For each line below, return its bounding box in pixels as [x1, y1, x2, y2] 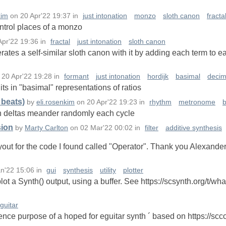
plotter [123, 166, 143, 175]
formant [64, 73, 89, 81]
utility [100, 166, 116, 175]
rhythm [149, 98, 172, 106]
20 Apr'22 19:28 [2, 73, 52, 81]
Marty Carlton [25, 124, 68, 132]
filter [145, 124, 158, 132]
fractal [50, 38, 70, 46]
